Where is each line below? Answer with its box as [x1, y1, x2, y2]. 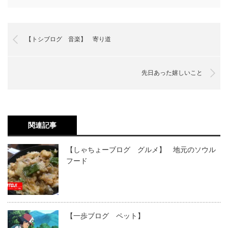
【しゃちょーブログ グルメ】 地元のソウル [66, 145, 216, 154]
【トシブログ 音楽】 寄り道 [25, 35, 111, 43]
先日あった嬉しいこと [141, 69, 203, 76]
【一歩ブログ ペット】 [66, 211, 145, 220]
